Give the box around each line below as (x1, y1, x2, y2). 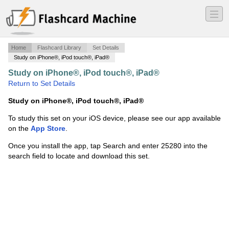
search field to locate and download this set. (8, 152, 150, 161)
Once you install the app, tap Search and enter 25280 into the (8, 142, 208, 150)
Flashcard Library (37, 44, 81, 51)
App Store (31, 124, 65, 133)
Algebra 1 (172, 69, 203, 78)
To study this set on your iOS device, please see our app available (8, 114, 221, 123)
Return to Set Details (8, 79, 75, 88)
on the (8, 124, 31, 133)
